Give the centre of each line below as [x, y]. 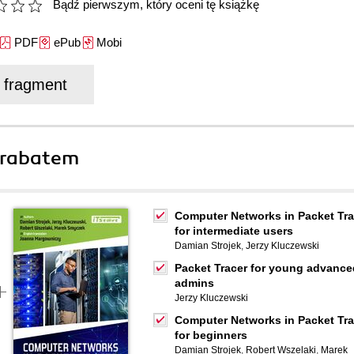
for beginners [211, 335]
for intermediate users [234, 231]
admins [194, 283]
